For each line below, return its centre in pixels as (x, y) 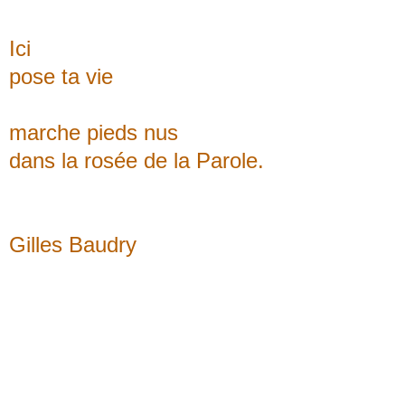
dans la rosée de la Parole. (137, 160)
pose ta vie (61, 76)
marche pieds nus (94, 132)
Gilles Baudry (73, 244)
